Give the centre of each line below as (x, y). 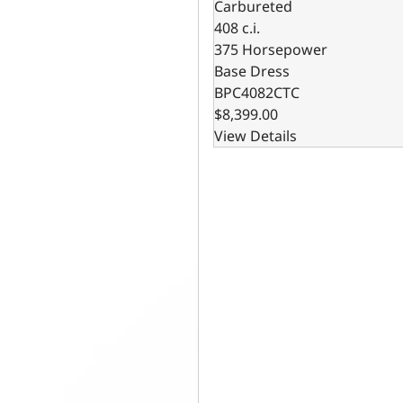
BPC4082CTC (257, 93)
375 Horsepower (271, 50)
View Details (256, 136)
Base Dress (252, 72)
